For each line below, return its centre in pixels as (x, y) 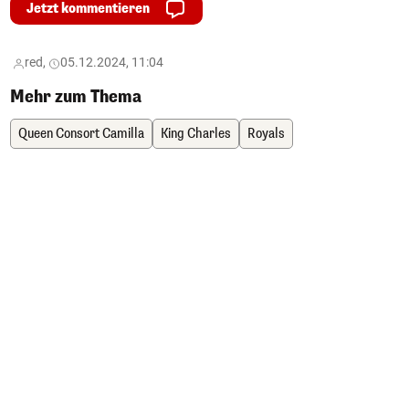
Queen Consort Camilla (81, 134)
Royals (266, 134)
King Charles (196, 134)
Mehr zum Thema (76, 97)
